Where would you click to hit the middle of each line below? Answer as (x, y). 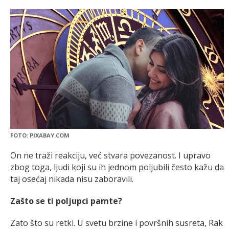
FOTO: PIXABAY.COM (40, 135)
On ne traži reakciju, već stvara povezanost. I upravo (110, 156)
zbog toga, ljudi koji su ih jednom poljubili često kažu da (117, 167)
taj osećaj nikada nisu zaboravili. (72, 179)
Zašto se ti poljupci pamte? (66, 201)
